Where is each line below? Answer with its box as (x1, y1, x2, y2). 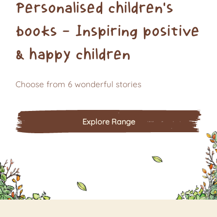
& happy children (15, 46, 130, 62)
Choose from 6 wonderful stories (15, 79, 141, 89)
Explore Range (82, 117, 135, 126)
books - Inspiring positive (15, 23, 200, 39)
